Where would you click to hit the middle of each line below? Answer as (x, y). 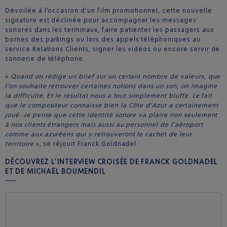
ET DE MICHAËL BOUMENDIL (55, 171)
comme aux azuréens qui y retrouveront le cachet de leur (99, 134)
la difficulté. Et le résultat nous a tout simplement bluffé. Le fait (109, 95)
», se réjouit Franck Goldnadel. (87, 143)
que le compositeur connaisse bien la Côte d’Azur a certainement (112, 105)
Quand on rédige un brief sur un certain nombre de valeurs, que (115, 76)
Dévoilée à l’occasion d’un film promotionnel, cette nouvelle (109, 10)
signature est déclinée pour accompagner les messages (101, 20)
